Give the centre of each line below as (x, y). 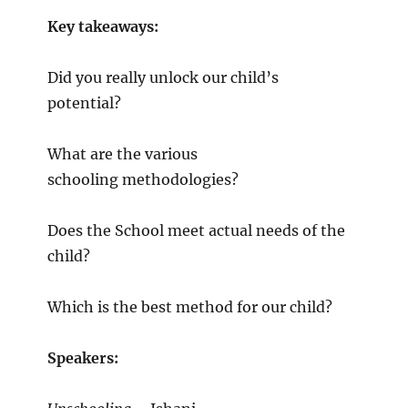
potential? (87, 103)
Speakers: (82, 358)
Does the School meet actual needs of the (196, 231)
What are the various (122, 154)
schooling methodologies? (144, 180)
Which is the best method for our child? (191, 307)
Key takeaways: (102, 27)
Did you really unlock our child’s (163, 78)
